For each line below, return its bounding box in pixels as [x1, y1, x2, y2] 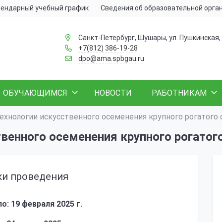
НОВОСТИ [94, 88, 132, 98]
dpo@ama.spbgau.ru [78, 54, 144, 62]
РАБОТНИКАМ [152, 88, 207, 98]
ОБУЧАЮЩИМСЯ [3, 88, 67, 98]
